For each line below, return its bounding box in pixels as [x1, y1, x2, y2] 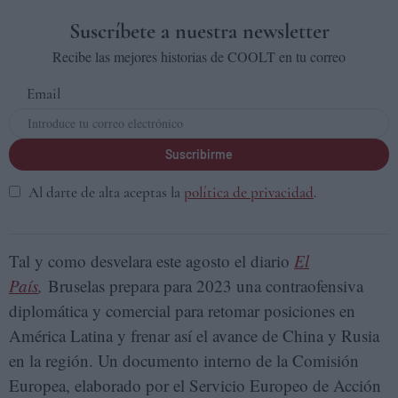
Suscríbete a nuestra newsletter [68, 19, 330, 44]
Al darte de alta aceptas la [25, 183, 184, 202]
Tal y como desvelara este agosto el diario [9, 250, 294, 272]
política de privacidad [184, 183, 314, 202]
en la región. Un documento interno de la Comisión [9, 349, 359, 371]
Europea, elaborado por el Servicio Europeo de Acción [9, 374, 381, 396]
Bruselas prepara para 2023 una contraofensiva [43, 275, 363, 297]
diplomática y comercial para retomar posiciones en [9, 299, 355, 322]
